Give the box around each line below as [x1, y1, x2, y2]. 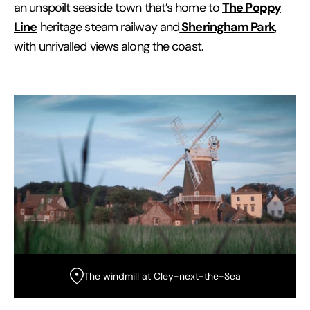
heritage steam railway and [37, 19, 180, 35]
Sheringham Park [179, 19, 275, 35]
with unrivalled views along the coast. [14, 39, 203, 55]
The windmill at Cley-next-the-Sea [83, 269, 241, 282]
